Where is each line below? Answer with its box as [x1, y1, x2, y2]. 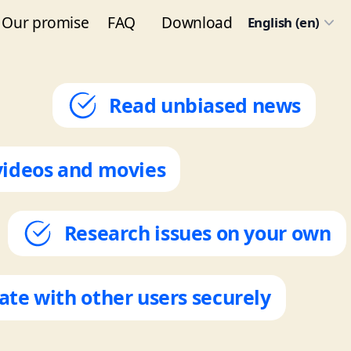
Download [161, 11, 233, 33]
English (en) [247, 13, 320, 31]
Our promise [2, 11, 89, 33]
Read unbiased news [108, 91, 301, 118]
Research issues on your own [63, 219, 331, 247]
